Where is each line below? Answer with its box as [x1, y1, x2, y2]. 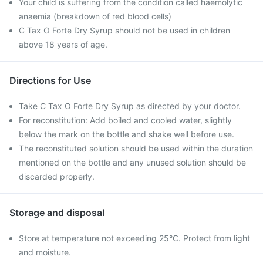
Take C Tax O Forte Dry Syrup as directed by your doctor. [19, 101, 241, 111]
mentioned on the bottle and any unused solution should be [19, 157, 246, 167]
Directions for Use [9, 75, 91, 86]
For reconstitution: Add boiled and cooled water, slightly [19, 115, 232, 125]
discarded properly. [19, 171, 95, 181]
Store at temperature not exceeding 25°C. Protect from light [19, 233, 250, 243]
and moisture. [19, 247, 71, 257]
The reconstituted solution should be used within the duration [19, 143, 253, 153]
